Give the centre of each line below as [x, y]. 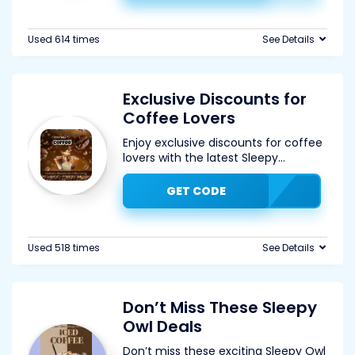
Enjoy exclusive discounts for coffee [223, 143]
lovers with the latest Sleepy [200, 158]
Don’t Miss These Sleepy [220, 307]
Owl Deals [162, 326]
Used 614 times [64, 39]
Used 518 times [64, 248]
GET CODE [196, 191]
